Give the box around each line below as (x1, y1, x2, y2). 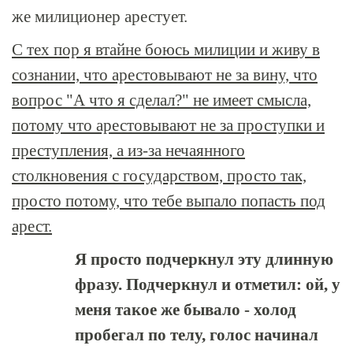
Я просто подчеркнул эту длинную (75, 250, 333, 269)
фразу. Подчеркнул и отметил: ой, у (75, 275, 340, 294)
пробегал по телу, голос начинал (75, 325, 318, 344)
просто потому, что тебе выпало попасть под (12, 191, 325, 210)
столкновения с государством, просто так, (12, 166, 307, 185)
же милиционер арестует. (12, 7, 188, 26)
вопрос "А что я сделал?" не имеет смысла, (12, 91, 311, 110)
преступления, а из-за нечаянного (12, 141, 245, 160)
